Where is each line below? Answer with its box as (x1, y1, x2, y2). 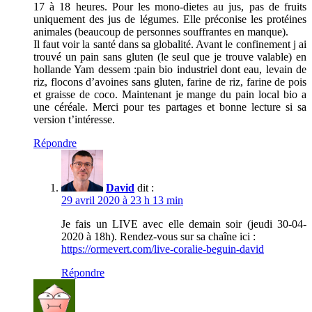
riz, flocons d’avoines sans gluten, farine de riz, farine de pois (33, 75, 306, 88)
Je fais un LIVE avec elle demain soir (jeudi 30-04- (61, 217, 306, 230)
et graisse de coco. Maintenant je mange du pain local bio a (33, 88, 306, 100)
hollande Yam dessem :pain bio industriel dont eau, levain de (33, 63, 306, 75)
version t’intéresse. (33, 113, 115, 125)
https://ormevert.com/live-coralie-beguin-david (61, 242, 264, 255)
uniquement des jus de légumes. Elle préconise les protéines (33, 13, 306, 25)
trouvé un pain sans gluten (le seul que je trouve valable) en (33, 50, 306, 63)
